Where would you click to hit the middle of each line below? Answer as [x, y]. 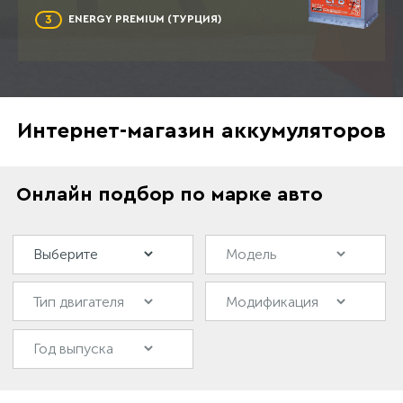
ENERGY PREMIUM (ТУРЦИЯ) [145, 19]
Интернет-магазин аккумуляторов [201, 132]
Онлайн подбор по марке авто [170, 195]
